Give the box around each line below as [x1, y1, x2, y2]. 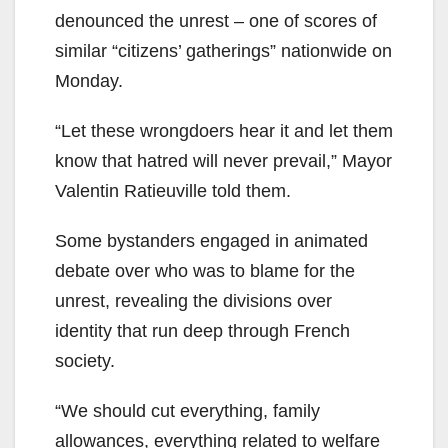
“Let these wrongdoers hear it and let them [55, 120, 393, 141]
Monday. [55, 70, 123, 91]
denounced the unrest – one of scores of [55, 10, 377, 31]
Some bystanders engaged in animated [55, 230, 368, 251]
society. [55, 350, 115, 371]
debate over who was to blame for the [55, 260, 355, 281]
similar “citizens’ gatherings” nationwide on [55, 40, 392, 61]
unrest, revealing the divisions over [55, 290, 332, 311]
